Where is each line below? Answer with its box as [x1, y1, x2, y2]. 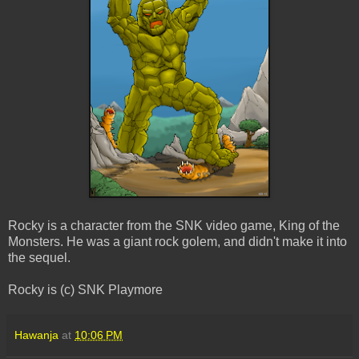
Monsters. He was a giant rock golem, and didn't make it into [8, 234, 347, 248]
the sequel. [8, 250, 71, 264]
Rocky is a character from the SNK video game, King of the [8, 218, 340, 232]
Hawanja [14, 328, 58, 341]
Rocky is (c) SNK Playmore [8, 282, 163, 296]
